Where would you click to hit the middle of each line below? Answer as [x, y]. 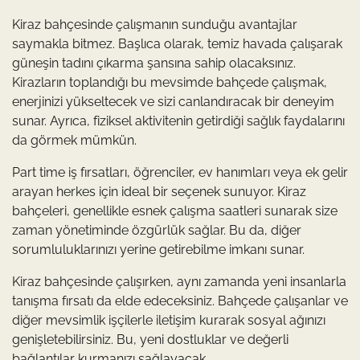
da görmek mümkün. [74, 140]
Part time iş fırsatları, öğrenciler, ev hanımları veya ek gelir [180, 172]
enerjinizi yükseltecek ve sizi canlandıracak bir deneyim [173, 101]
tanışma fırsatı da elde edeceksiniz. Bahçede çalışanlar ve [180, 301]
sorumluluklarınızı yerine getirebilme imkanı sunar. [158, 249]
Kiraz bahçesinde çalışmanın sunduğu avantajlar [155, 24]
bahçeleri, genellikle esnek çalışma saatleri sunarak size [175, 211]
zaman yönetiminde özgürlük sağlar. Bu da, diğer [157, 230]
